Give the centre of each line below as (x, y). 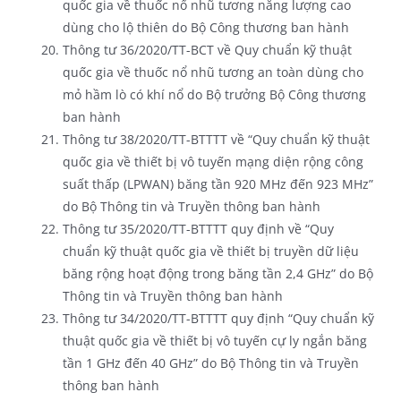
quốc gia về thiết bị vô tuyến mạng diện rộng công (213, 161)
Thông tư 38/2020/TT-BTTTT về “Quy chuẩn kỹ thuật (216, 139)
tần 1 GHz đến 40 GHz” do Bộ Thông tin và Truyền (210, 363)
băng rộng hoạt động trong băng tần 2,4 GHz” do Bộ (218, 273)
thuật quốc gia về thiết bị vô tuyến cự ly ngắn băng (214, 340)
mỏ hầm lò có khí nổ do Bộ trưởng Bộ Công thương (214, 94)
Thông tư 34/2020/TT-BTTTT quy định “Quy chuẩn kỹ (218, 318)
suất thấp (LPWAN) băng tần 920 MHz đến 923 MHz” (218, 183)
